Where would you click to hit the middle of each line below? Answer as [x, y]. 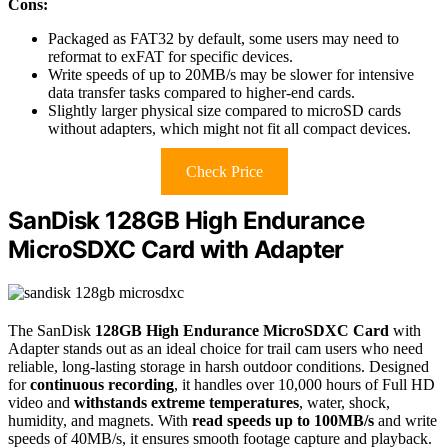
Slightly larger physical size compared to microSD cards [224, 110]
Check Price [224, 171]
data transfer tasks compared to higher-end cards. [201, 92]
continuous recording [102, 384]
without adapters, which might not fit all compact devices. [229, 128]
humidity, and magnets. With [100, 420]
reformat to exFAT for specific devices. [170, 56]
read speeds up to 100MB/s [283, 420]
